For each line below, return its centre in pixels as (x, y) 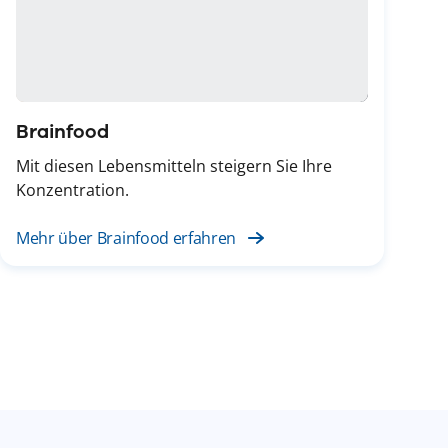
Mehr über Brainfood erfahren (126, 237)
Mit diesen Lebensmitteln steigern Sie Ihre (174, 165)
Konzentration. (72, 189)
